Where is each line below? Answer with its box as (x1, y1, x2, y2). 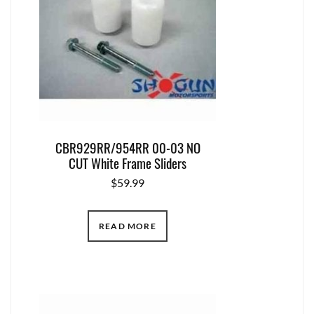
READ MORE (99, 220, 156, 231)
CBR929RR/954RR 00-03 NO (55, 137, 200, 157)
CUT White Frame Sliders (69, 152, 186, 172)
